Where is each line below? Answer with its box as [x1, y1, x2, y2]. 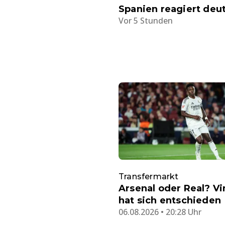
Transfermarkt [119, 172, 179, 182]
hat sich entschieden [119, 195, 221, 206]
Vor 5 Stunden [119, 15, 173, 26]
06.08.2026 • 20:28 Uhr [119, 206, 201, 218]
